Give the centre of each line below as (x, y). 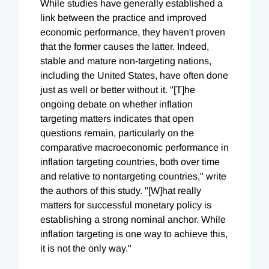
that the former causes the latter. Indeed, (125, 46)
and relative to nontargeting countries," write (133, 176)
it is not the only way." (86, 248)
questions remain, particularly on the (117, 133)
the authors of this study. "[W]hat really (121, 190)
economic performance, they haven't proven (133, 32)
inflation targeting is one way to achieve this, (134, 234)
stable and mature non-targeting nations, (126, 61)
